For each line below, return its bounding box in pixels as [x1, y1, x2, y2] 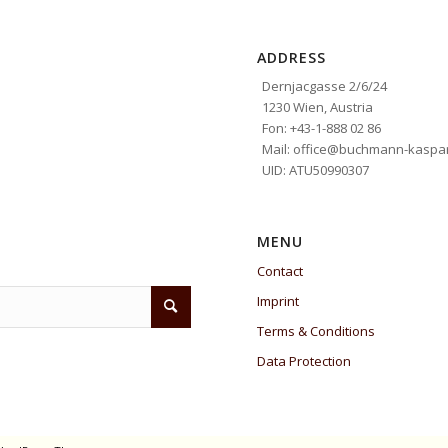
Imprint [257, 291, 300, 310]
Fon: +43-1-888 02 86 [262, 118, 382, 137]
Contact [257, 261, 304, 280]
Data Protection [257, 351, 352, 370]
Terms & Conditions [257, 321, 376, 340]
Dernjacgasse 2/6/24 [262, 76, 388, 95]
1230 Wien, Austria [262, 97, 374, 116]
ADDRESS [257, 47, 327, 67]
